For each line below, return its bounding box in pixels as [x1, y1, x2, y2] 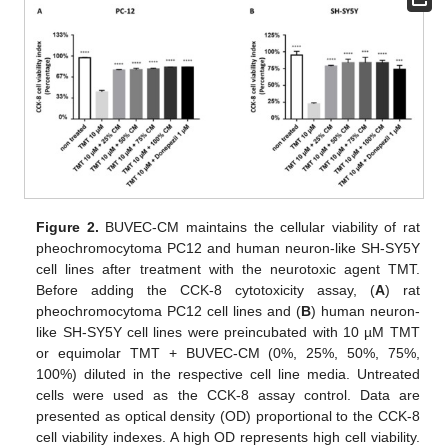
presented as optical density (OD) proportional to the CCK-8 [36, 407, 420, 424]
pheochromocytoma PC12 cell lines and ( [36, 302, 301, 319]
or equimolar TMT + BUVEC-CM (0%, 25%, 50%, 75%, [36, 344, 420, 361]
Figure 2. [36, 218, 99, 235]
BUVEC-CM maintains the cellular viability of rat [98, 218, 420, 235]
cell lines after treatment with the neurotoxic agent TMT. [36, 260, 420, 277]
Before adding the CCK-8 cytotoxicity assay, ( [36, 281, 375, 298]
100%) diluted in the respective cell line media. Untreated [36, 365, 420, 382]
